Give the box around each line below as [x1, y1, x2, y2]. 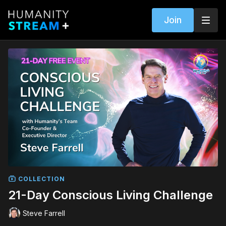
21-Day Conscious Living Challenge [8, 187, 213, 202]
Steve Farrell [23, 209, 65, 218]
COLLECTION [16, 175, 65, 183]
